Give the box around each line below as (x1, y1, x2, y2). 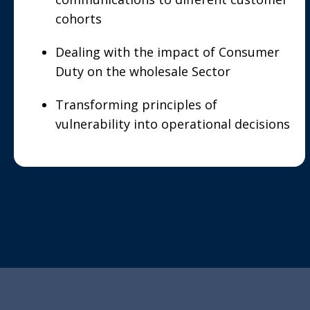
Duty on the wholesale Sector (55, 63, 230, 80)
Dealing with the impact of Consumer (55, 44, 280, 60)
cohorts (55, 10, 102, 27)
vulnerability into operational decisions (55, 116, 290, 132)
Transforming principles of (55, 96, 217, 113)
